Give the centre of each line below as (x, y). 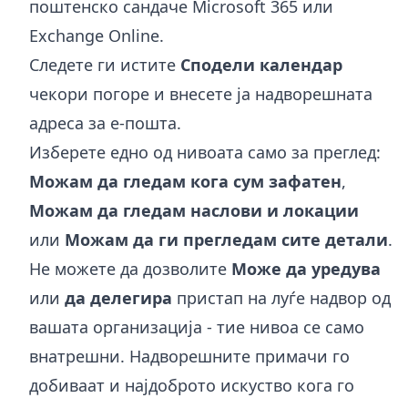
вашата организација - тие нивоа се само (197, 326)
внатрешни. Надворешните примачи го (189, 356)
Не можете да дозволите (130, 268)
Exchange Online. (97, 35)
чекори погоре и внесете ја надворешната (201, 93)
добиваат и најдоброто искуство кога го (192, 385)
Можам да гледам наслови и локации (194, 210)
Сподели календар (261, 64)
